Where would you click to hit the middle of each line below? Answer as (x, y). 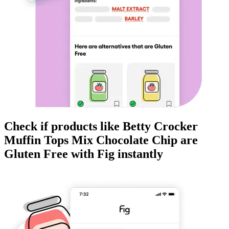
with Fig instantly (116, 154)
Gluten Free (36, 154)
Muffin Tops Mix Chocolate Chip (91, 140)
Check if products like (63, 127)
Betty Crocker (160, 127)
